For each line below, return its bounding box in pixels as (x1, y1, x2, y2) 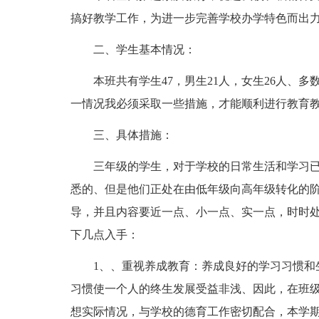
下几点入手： (70, 229, 139, 241)
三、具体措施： (93, 129, 173, 141)
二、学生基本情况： (93, 43, 196, 56)
